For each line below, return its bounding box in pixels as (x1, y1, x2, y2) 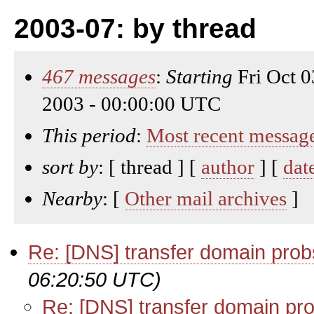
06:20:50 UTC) (28, 268, 161, 291)
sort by (42, 156, 98, 178)
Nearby (42, 187, 102, 210)
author (201, 156, 254, 178)
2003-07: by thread (14, 13, 257, 43)
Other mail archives (125, 187, 287, 210)
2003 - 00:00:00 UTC (42, 93, 221, 115)
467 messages (42, 65, 156, 88)
